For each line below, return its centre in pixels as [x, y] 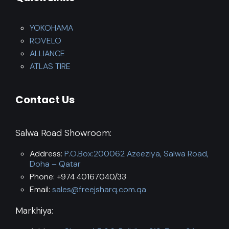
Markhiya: [34, 211]
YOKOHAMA [51, 28]
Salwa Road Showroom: [63, 133]
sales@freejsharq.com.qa [99, 190]
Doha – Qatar [55, 164]
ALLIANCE [47, 54]
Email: [41, 190]
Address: [47, 154]
